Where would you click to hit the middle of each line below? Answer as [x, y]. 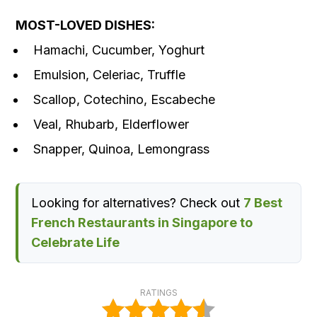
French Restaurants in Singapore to [142, 223]
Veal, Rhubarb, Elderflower [111, 125]
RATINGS [158, 293]
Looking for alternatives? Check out [137, 203]
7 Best [263, 203]
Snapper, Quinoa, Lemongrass [121, 149]
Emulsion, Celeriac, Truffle [109, 75]
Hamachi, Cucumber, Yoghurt [119, 50]
